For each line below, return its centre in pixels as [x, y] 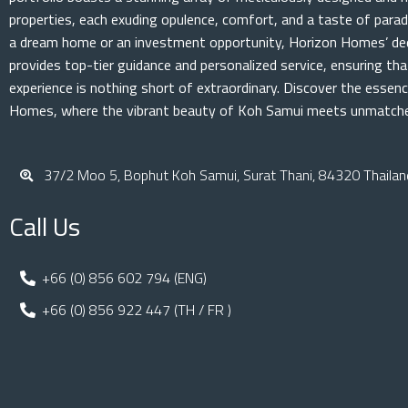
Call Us [45, 226]
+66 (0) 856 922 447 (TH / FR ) [137, 310]
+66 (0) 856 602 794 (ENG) [125, 278]
